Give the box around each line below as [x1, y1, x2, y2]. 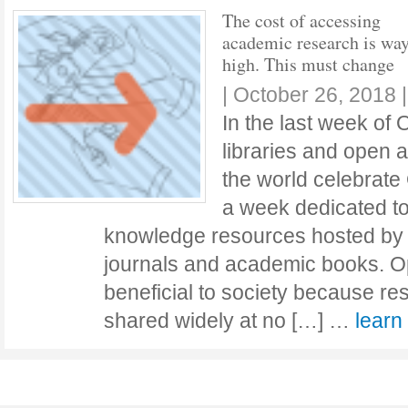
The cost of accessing [222, 8, 381, 33]
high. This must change [222, 52, 394, 76]
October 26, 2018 [233, 83, 396, 107]
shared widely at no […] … [104, 309, 355, 332]
